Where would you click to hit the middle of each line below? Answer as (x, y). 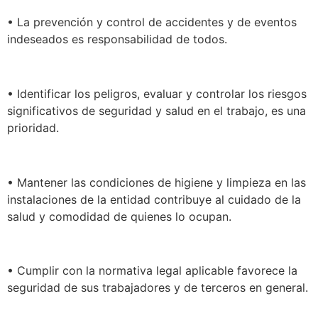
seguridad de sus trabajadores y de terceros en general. (158, 288)
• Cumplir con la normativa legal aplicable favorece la (152, 271)
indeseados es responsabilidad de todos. (117, 39)
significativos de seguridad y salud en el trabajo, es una (157, 110)
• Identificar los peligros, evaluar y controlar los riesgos (157, 93)
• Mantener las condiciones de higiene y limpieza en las (157, 182)
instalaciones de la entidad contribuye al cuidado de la (154, 199)
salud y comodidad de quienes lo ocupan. (119, 216)
